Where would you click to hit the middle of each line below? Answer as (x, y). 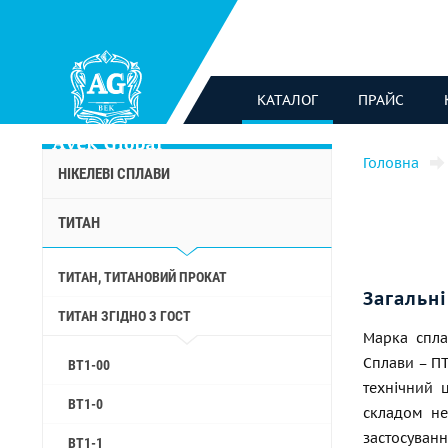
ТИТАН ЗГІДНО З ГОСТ (124, 316)
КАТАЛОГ (287, 100)
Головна (391, 163)
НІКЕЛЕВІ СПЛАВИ (114, 174)
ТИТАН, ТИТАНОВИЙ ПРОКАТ (142, 277)
